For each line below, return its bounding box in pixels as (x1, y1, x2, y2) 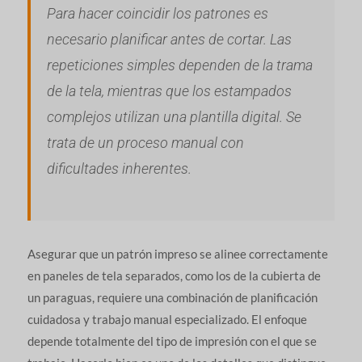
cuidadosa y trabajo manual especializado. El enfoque (27, 311, 307, 326)
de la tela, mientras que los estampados (46, 82, 292, 99)
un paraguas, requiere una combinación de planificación (27, 289, 318, 305)
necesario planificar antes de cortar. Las (46, 30, 292, 48)
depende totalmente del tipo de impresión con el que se (27, 333, 317, 348)
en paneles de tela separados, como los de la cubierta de (27, 267, 321, 283)
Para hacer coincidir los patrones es (46, 4, 268, 22)
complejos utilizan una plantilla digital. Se (46, 107, 301, 125)
